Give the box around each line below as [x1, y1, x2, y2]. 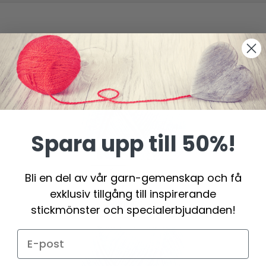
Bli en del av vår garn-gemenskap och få [24, 170, 242, 185]
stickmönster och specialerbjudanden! [30, 202, 236, 217]
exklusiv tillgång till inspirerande [50, 186, 216, 201]
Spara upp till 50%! [30, 128, 236, 159]
